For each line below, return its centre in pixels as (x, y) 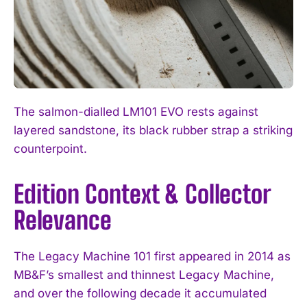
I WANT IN (145, 139)
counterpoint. (50, 148)
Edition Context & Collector (142, 194)
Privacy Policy (165, 172)
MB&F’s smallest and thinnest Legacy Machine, (144, 274)
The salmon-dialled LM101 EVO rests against (136, 111)
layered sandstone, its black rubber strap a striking (153, 130)
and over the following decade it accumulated (140, 293)
